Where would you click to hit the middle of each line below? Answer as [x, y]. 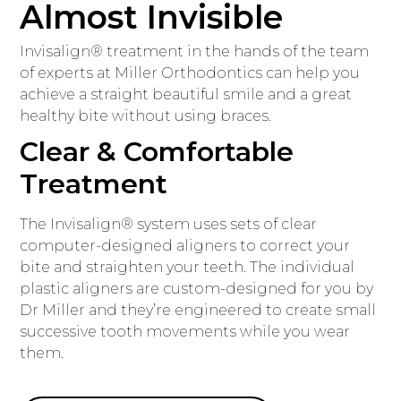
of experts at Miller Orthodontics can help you [190, 73]
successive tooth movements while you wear [185, 331]
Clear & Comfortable [157, 151]
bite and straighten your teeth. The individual [188, 267]
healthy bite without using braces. [146, 115]
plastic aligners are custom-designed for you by [197, 288]
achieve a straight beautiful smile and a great [186, 94]
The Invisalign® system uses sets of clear [169, 224]
